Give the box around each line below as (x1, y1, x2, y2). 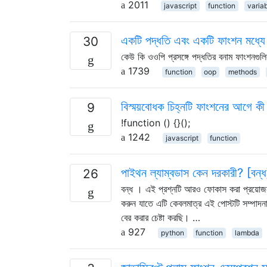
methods (228, 67, 257, 76)
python (160, 228, 184, 237)
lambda (234, 228, 259, 237)
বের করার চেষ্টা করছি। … (121, 211, 200, 223)
